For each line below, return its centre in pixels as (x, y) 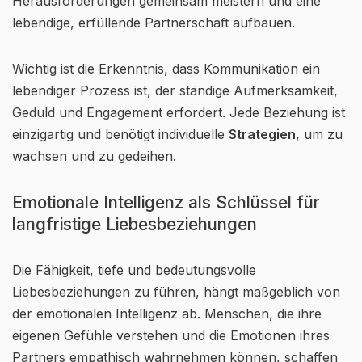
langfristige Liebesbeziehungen (135, 224)
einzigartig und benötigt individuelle (120, 134)
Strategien (262, 134)
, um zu (319, 134)
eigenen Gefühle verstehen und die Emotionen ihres (171, 335)
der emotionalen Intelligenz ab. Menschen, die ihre (167, 314)
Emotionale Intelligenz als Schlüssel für (166, 202)
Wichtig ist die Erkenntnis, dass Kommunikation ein (166, 69)
